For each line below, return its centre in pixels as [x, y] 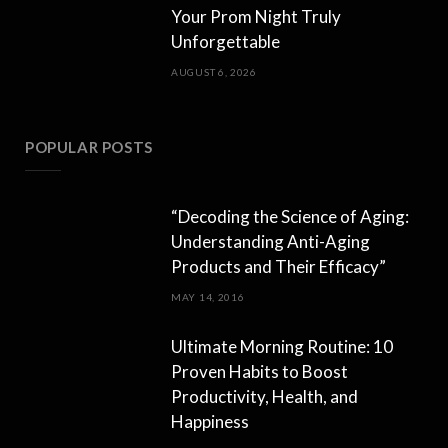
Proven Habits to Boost [259, 371]
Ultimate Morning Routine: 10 [282, 346]
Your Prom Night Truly [256, 16]
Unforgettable [225, 41]
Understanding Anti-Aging [270, 241]
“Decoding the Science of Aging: [290, 216]
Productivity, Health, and [264, 396]
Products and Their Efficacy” [278, 266]
